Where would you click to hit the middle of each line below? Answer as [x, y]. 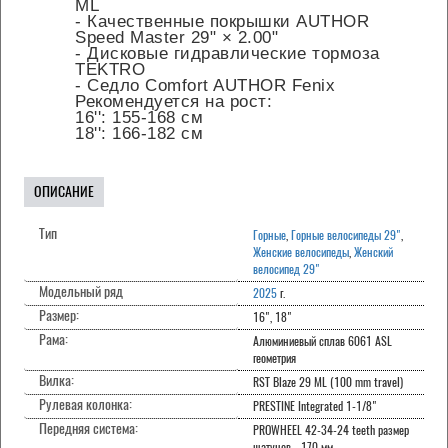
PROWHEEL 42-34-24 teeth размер [331, 430]
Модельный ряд [81, 292]
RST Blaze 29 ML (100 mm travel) [328, 382]
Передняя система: [88, 429]
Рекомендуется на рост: [173, 102]
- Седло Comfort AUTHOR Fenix [205, 86]
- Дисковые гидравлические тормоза [227, 54]
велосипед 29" [286, 269]
